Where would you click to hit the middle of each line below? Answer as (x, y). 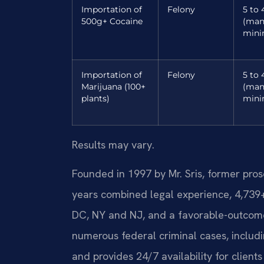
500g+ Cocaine (112, 21)
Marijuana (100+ (113, 86)
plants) (95, 98)
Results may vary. (113, 144)
